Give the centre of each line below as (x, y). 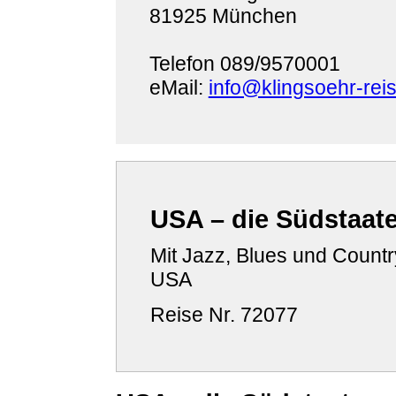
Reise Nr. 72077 (224, 314)
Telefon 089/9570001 (244, 63)
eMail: (179, 87)
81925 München (223, 15)
